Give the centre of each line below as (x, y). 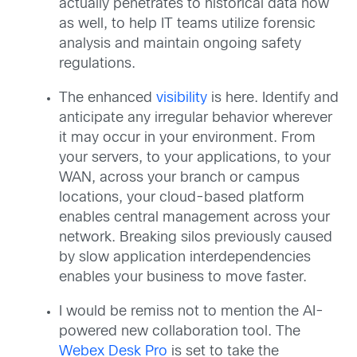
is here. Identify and (273, 99)
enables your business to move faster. (183, 278)
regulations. (97, 65)
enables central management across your (194, 218)
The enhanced (108, 99)
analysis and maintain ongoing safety (180, 45)
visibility (182, 99)
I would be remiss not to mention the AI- (191, 312)
